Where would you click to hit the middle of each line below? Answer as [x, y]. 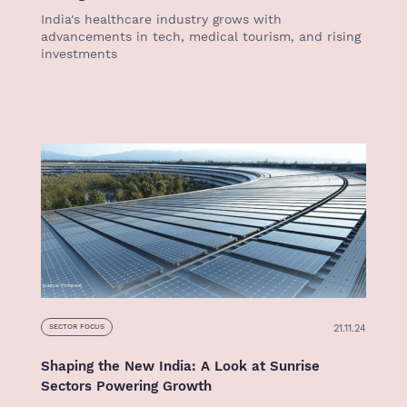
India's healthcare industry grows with [161, 19]
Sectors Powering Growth [126, 386]
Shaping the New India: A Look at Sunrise [180, 366]
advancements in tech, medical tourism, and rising [201, 36]
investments [79, 54]
